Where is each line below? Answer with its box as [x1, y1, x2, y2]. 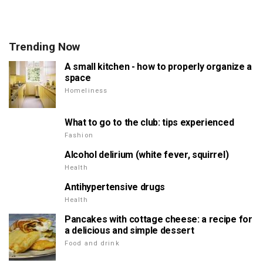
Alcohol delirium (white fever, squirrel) [65, 149, 229, 161]
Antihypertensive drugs [65, 181, 165, 193]
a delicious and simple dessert [65, 225, 194, 237]
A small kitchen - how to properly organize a [65, 61, 252, 73]
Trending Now [9, 40, 80, 54]
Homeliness [65, 87, 108, 95]
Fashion [65, 131, 93, 140]
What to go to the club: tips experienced [65, 117, 234, 129]
